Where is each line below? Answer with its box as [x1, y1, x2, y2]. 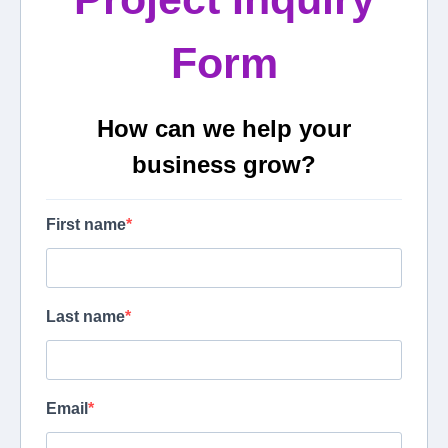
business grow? [132, 151, 316, 179]
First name [46, 216, 126, 234]
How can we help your [97, 115, 351, 143]
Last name [46, 308, 125, 326]
